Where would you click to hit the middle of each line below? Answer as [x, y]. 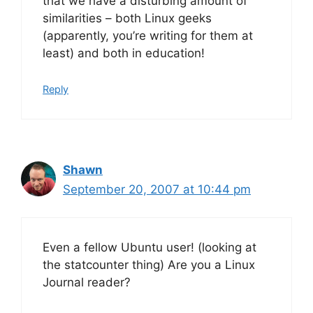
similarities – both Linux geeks [127, 18]
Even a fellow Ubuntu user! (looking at [150, 247]
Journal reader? [87, 282]
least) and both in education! [124, 53]
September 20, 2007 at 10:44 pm [157, 189]
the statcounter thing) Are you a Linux [149, 265]
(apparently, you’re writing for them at [148, 36]
